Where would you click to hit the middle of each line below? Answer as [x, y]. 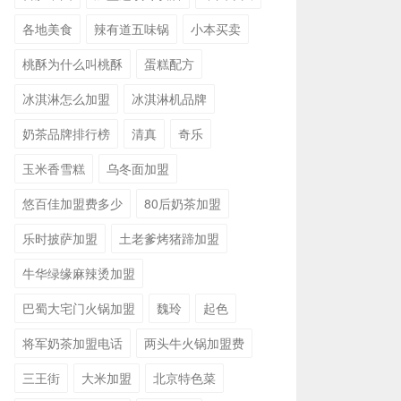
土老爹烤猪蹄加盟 [169, 238]
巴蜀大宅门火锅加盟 [79, 308]
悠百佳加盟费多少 [73, 203]
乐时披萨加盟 [60, 238]
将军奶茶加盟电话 [73, 343]
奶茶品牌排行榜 [66, 133]
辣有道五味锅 [132, 29]
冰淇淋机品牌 [169, 98]
